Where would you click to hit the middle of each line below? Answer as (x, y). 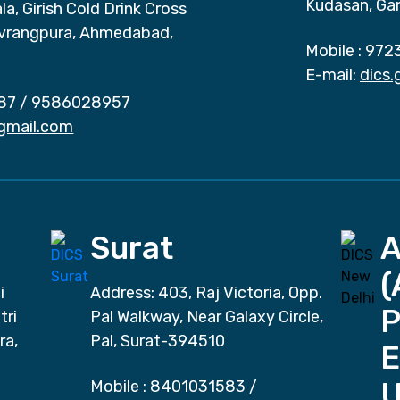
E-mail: (331, 75)
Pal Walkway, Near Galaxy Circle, (206, 317)
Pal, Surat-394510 (157, 342)
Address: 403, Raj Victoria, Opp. (206, 293)
